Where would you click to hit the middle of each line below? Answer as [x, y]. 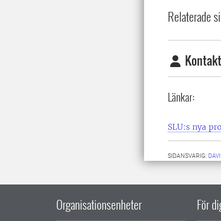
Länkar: [181, 97]
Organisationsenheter [99, 204]
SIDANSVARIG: [188, 156]
